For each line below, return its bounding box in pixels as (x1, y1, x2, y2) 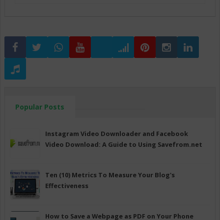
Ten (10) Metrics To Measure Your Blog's (45, 170, 175, 179)
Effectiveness (45, 181, 88, 190)
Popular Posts (15, 102, 65, 112)
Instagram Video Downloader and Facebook (45, 129, 188, 138)
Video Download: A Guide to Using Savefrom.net (45, 139, 202, 149)
